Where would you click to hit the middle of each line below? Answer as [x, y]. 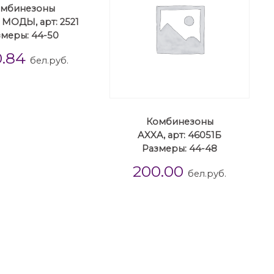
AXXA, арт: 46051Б [180, 135]
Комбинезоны [180, 122]
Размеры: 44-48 [180, 149]
